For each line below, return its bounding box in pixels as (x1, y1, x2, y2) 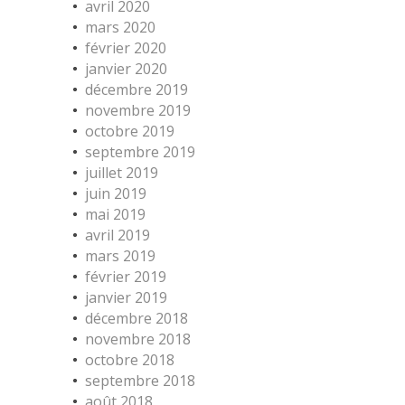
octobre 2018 (85, 350, 174, 370)
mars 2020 (85, 17, 155, 37)
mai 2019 (85, 204, 146, 224)
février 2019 (85, 267, 166, 287)
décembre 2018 (85, 308, 188, 328)
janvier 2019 (85, 287, 167, 307)
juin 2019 (85, 184, 146, 203)
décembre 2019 (85, 80, 188, 99)
